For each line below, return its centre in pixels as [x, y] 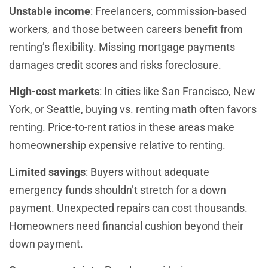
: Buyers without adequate [147, 172]
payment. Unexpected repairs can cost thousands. [128, 208]
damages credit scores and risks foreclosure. [115, 65]
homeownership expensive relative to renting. [117, 145]
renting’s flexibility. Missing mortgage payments [122, 47]
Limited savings [47, 172]
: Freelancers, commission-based [168, 11]
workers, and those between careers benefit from [126, 29]
